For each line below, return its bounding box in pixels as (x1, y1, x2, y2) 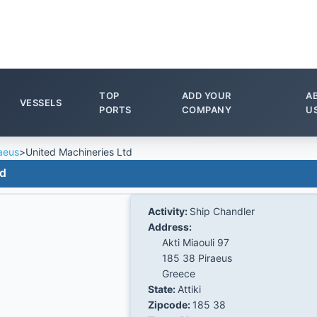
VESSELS (19, 96, 62, 108)
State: (147, 282, 178, 295)
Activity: (147, 204, 190, 217)
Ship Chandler (189, 204, 255, 217)
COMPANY (181, 103, 232, 115)
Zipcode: (147, 298, 192, 311)
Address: (147, 220, 192, 233)
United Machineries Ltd (25, 145, 132, 158)
